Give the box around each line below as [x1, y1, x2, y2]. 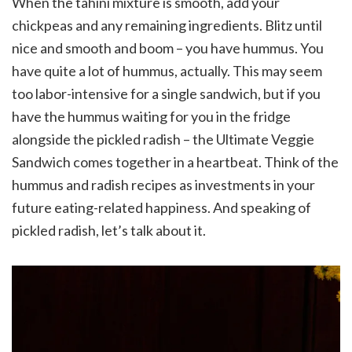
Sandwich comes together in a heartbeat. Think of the [12, 153, 339, 171]
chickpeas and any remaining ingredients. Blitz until [12, 16, 322, 35]
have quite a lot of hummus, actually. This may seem [12, 62, 322, 80]
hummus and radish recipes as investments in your [12, 176, 315, 194]
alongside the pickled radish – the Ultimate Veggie [12, 130, 314, 148]
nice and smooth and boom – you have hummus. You [12, 39, 324, 57]
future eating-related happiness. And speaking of [12, 199, 311, 217]
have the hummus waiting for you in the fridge [12, 108, 291, 126]
